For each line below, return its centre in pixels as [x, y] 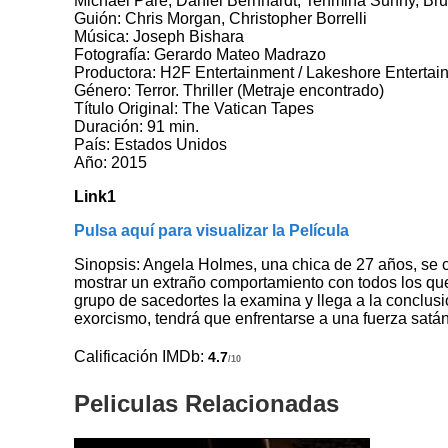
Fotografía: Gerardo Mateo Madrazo [200, 54]
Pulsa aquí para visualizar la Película [212, 230]
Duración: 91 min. [137, 126]
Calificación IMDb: [141, 356]
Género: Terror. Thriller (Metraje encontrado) [229, 90]
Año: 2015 [111, 162]
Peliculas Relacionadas [207, 403]
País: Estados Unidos [151, 144]
